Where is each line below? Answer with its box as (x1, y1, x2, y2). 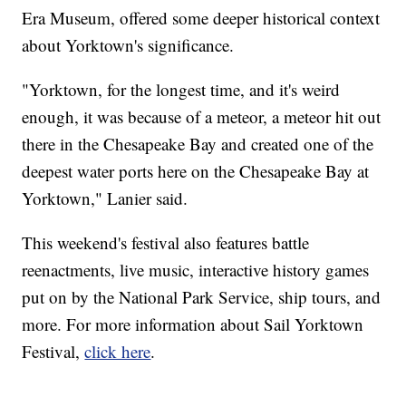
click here (84, 339, 151, 362)
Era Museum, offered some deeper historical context (22, 5, 381, 29)
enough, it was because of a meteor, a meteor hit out (22, 104, 382, 128)
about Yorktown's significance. (22, 33, 235, 56)
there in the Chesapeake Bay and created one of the (22, 131, 374, 155)
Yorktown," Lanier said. (22, 186, 188, 209)
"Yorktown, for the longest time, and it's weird (22, 77, 341, 101)
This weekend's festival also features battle (22, 230, 310, 254)
